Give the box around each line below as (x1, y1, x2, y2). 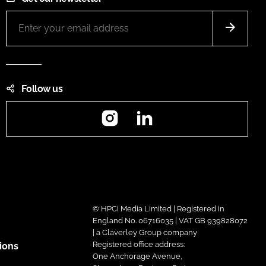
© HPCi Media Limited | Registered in (92, 204, 224, 213)
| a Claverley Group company (92, 227, 197, 237)
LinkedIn (154, 104, 194, 116)
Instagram (119, 104, 166, 116)
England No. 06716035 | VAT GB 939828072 (92, 216, 248, 225)
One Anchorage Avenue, (92, 251, 182, 261)
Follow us (21, 83, 62, 94)
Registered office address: (92, 239, 185, 249)
